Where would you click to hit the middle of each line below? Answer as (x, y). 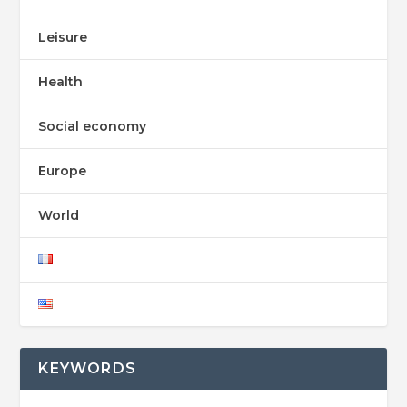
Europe (63, 170)
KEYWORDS (88, 368)
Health (61, 81)
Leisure (63, 37)
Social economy (93, 126)
